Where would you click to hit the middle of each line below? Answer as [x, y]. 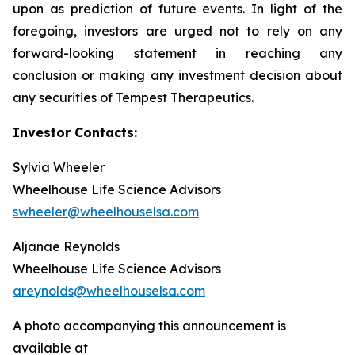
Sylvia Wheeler [59, 168]
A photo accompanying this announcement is [149, 326]
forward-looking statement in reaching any [177, 53]
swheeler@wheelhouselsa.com [106, 212]
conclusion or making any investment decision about [177, 76]
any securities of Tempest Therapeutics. [133, 98]
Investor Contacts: [75, 133]
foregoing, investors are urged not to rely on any [177, 31]
